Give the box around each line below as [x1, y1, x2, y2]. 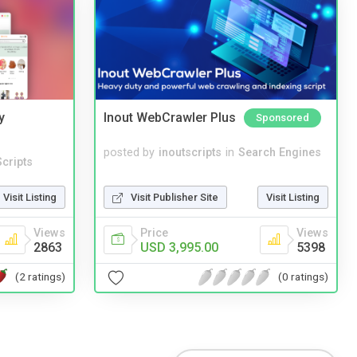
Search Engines [238, 145, 321, 159]
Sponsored [256, 112, 309, 124]
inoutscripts [159, 145, 222, 159]
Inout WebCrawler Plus [104, 110, 236, 126]
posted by [104, 145, 155, 159]
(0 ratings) [278, 270, 328, 284]
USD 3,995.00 [140, 239, 218, 255]
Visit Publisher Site [131, 190, 218, 203]
